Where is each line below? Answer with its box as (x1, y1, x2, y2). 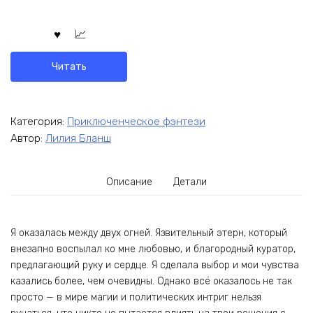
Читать (51, 60, 87, 73)
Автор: (10, 132, 45, 145)
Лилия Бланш (45, 132, 111, 145)
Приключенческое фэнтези (67, 115, 205, 128)
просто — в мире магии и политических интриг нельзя (10, 291, 261, 303)
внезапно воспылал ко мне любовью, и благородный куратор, (10, 242, 296, 255)
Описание (106, 176, 153, 189)
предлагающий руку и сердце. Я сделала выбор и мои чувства (10, 259, 299, 271)
